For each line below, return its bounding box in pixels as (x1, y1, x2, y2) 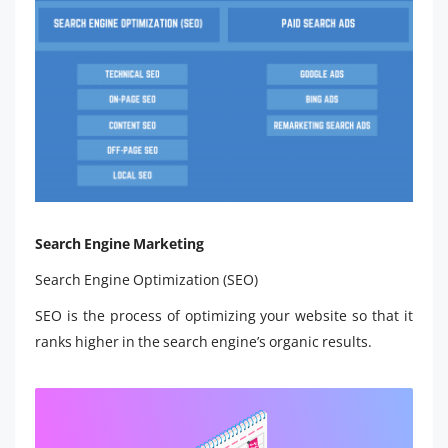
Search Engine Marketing (35, 234, 204, 254)
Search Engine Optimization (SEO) (35, 270, 258, 290)
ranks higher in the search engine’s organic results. (35, 332, 372, 352)
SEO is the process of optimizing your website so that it (35, 306, 413, 326)
